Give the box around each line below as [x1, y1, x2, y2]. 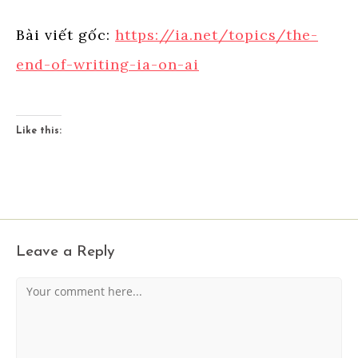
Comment [15, 276, 67, 292]
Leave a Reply [16, 244, 115, 260]
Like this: [16, 125, 62, 136]
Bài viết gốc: [16, 25, 115, 44]
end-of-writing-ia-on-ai [16, 54, 199, 74]
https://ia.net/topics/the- [115, 25, 318, 44]
